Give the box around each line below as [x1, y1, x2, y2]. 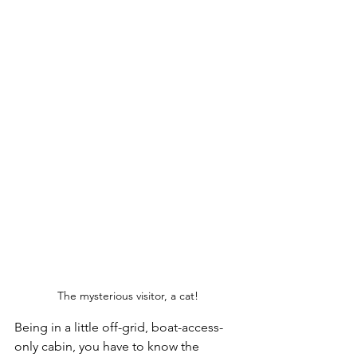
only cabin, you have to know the [14, 338, 202, 354]
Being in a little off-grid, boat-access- [14, 319, 223, 335]
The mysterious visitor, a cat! [57, 288, 198, 303]
